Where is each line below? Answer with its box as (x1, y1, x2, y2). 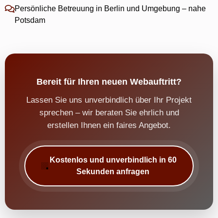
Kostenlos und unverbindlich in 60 (49, 155, 177, 164)
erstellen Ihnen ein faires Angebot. (47, 120, 171, 130)
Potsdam (15, 16, 45, 24)
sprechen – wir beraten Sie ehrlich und (39, 108, 179, 117)
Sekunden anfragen (76, 167, 149, 176)
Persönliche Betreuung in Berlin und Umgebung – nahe (15, 4, 206, 13)
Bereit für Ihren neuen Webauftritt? (36, 76, 182, 87)
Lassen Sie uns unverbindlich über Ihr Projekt (26, 95, 192, 105)
